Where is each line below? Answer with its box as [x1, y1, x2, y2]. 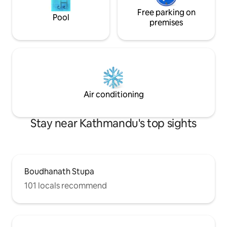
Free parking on [137, 7, 196, 18]
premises [149, 17, 183, 28]
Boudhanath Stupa [24, 166, 94, 177]
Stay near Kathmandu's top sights [30, 116, 197, 131]
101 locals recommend [24, 180, 107, 192]
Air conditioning [83, 89, 144, 100]
